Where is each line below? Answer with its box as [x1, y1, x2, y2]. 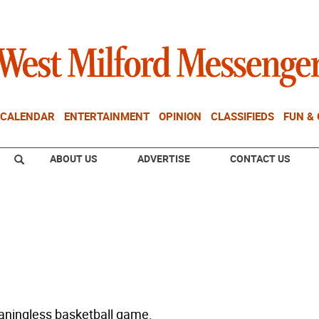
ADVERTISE [137, 152, 190, 165]
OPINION [159, 109, 202, 123]
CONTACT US [230, 152, 291, 165]
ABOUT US [50, 152, 98, 165]
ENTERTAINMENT [64, 109, 150, 123]
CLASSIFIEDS [211, 109, 274, 123]
